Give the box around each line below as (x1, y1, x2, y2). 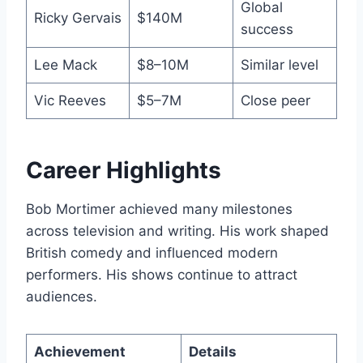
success (240, 20, 293, 37)
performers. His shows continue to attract (26, 266, 297, 283)
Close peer (240, 92, 310, 109)
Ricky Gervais (33, 9, 122, 26)
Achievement (33, 343, 126, 360)
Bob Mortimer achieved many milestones (26, 200, 293, 217)
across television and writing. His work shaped (26, 222, 329, 239)
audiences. (26, 288, 97, 305)
